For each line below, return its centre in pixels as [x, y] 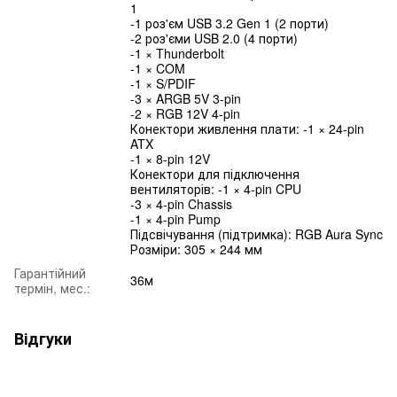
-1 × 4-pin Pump [175, 218]
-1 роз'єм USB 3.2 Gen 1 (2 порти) [230, 23]
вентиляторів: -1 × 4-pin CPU [216, 188]
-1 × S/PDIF [163, 83]
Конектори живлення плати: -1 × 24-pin [247, 128]
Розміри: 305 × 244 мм [196, 249]
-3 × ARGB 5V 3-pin [186, 98]
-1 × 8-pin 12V [170, 158]
